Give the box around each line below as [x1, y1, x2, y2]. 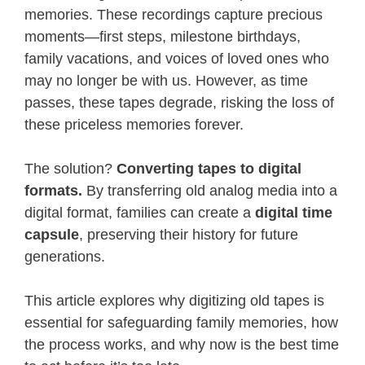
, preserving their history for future [79, 226, 298, 243]
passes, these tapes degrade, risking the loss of [24, 94, 334, 111]
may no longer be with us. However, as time [24, 72, 308, 89]
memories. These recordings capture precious [24, 6, 323, 23]
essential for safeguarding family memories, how [24, 314, 338, 331]
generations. [24, 248, 105, 265]
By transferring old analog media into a [82, 182, 337, 199]
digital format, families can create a [24, 204, 255, 221]
